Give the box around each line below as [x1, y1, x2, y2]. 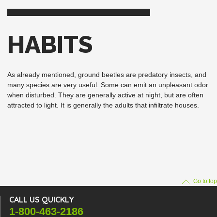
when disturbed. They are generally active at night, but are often [7, 91, 203, 99]
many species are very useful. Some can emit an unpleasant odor [7, 80, 208, 89]
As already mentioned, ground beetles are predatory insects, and [7, 70, 206, 78]
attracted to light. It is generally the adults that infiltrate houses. [7, 101, 199, 109]
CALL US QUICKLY [9, 194, 74, 204]
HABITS [7, 30, 93, 59]
